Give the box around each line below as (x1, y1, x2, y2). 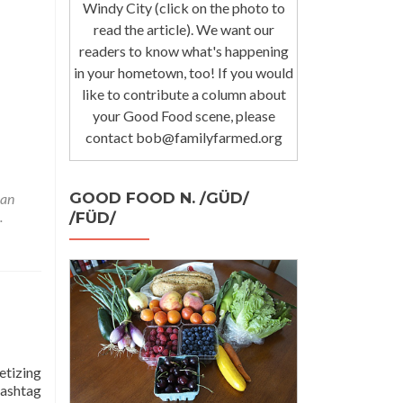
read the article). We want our (93, 20, 274, 38)
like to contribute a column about (81, 85, 286, 103)
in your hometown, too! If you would (74, 63, 293, 81)
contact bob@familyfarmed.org (85, 128, 282, 146)
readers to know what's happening (78, 41, 289, 59)
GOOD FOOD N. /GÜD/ (69, 188, 249, 207)
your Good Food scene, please (92, 106, 275, 124)
